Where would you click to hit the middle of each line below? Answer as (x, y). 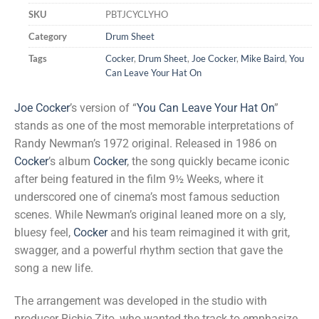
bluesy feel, (44, 233)
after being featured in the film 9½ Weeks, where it (139, 179)
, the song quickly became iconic (208, 162)
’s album (71, 162)
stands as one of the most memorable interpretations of (154, 126)
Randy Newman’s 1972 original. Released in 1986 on (146, 144)
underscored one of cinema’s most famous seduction (147, 197)
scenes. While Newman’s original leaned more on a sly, (150, 215)
